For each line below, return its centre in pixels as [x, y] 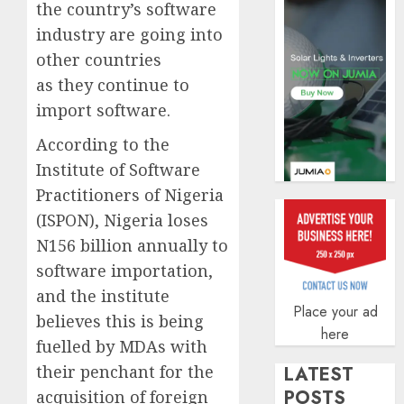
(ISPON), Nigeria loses [122, 220]
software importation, [124, 270]
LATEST [319, 375]
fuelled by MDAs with [122, 346]
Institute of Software [118, 169]
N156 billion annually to [132, 245]
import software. [103, 110]
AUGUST [371, 16]
